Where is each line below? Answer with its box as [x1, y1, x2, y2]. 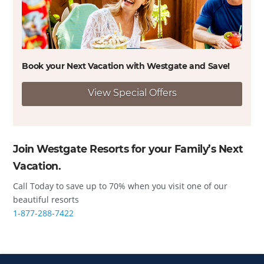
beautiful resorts [13, 193, 80, 205]
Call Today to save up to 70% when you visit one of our [13, 180, 228, 192]
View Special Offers [87, 87, 177, 99]
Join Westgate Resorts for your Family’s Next [13, 142, 243, 155]
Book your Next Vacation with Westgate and [22, 61, 208, 72]
